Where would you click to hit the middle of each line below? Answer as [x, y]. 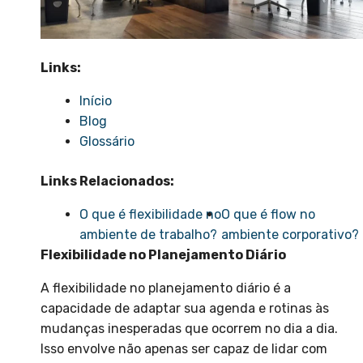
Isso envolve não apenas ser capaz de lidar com [184, 349]
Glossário [107, 142]
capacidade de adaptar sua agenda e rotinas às [185, 309]
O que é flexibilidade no [150, 215]
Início [96, 101]
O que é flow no [268, 215]
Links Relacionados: [107, 181]
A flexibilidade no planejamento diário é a [166, 288]
